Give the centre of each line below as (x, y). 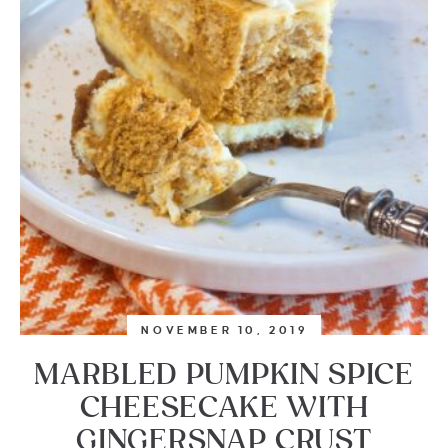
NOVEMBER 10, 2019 (225, 330)
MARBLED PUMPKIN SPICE (224, 376)
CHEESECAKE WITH (224, 409)
